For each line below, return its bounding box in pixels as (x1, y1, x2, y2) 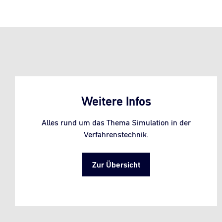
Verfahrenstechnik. (83, 128, 149, 140)
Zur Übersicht (92, 159, 140, 170)
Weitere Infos (81, 93, 151, 110)
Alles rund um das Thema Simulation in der (41, 116, 191, 128)
